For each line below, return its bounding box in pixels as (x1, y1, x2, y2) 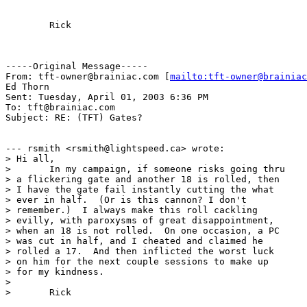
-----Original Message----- (5, 60, 148, 71)
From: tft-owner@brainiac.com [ (5, 71, 170, 82)
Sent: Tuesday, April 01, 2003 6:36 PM (5, 91, 208, 102)
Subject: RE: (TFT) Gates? (5, 112, 143, 123)
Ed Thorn (5, 81, 49, 92)
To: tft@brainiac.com (5, 101, 115, 112)
